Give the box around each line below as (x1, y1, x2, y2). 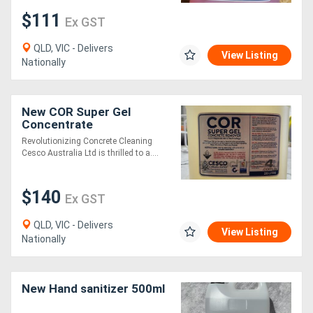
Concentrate (22, 117, 93, 132)
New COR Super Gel (22, 105, 131, 119)
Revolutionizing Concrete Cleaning (22, 136, 152, 147)
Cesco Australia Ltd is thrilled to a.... (22, 148, 159, 159)
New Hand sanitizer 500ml (22, 282, 165, 296)
